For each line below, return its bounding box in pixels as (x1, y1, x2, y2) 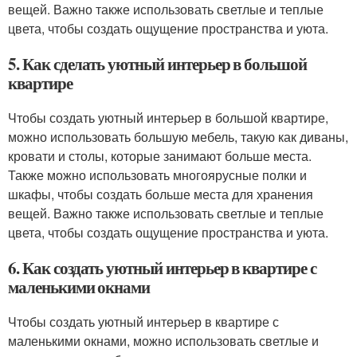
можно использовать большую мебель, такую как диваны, (8, 127, 348, 146)
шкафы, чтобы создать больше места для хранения (8, 185, 313, 203)
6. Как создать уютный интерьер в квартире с (8, 256, 316, 280)
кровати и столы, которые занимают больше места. (8, 147, 312, 165)
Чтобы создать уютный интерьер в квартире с (8, 312, 279, 331)
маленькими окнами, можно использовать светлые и (8, 331, 319, 350)
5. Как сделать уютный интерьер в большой (8, 52, 308, 76)
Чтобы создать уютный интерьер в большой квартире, (8, 108, 328, 127)
